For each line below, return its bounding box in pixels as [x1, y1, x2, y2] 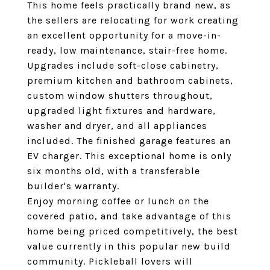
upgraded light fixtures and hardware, [27, 105, 216, 116]
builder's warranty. [27, 180, 119, 192]
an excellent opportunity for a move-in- [27, 30, 221, 41]
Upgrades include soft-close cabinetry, [27, 60, 219, 71]
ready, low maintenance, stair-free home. [27, 45, 227, 56]
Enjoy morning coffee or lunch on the [27, 195, 209, 207]
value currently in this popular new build [27, 240, 231, 252]
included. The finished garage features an [27, 135, 231, 146]
